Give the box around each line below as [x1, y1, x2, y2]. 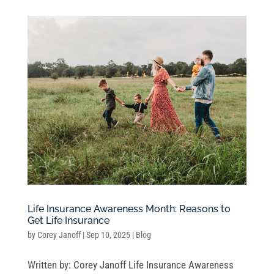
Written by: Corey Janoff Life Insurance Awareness [27, 258, 234, 271]
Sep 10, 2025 [86, 229, 130, 240]
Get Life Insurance [27, 214, 109, 226]
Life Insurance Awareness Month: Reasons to [27, 202, 231, 215]
